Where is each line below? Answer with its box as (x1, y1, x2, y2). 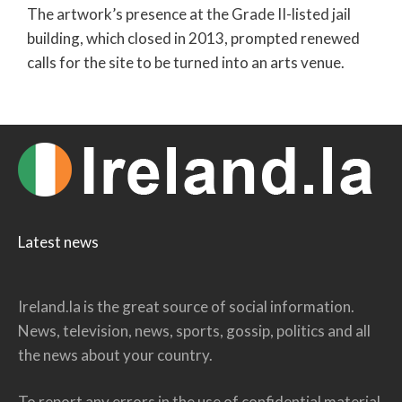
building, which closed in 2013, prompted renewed (27, 29, 360, 48)
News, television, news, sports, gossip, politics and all (18, 320, 371, 340)
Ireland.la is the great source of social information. (18, 296, 354, 316)
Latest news (18, 232, 99, 251)
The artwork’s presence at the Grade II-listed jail (27, 4, 351, 24)
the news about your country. (18, 345, 213, 364)
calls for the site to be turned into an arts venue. (27, 53, 345, 73)
